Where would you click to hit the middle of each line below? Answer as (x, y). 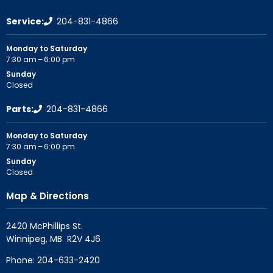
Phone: (22, 260)
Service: (25, 22)
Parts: (20, 109)
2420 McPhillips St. (44, 226)
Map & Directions (48, 196)
